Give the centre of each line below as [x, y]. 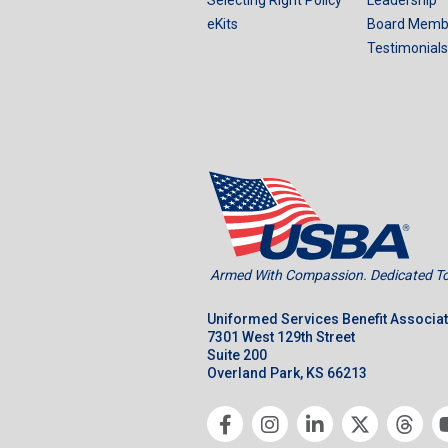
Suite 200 [237, 354]
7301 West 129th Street [281, 336]
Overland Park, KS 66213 [287, 372]
